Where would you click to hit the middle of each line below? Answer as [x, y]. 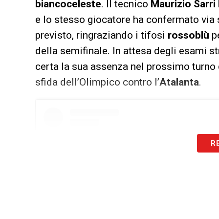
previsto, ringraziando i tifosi [101, 35]
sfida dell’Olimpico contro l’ [97, 82]
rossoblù [188, 35]
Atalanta [179, 82]
